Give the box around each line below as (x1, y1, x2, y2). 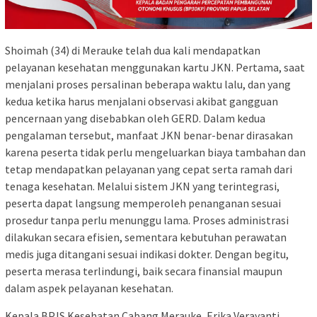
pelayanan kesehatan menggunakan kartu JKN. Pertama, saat (5, 59, 305, 74)
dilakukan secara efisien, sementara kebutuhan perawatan (5, 229, 287, 244)
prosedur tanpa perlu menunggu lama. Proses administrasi (5, 212, 289, 227)
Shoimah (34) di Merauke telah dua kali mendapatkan (5, 42, 260, 57)
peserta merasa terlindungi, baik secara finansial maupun (5, 263, 282, 278)
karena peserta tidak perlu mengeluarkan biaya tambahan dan (5, 144, 306, 159)
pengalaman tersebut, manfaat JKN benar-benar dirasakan (5, 127, 293, 142)
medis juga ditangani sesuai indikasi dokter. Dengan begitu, (5, 246, 289, 261)
